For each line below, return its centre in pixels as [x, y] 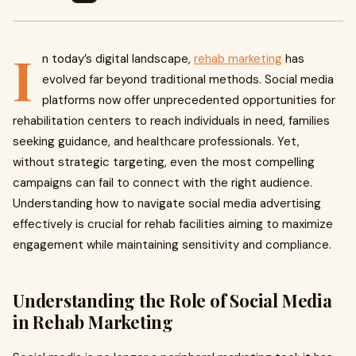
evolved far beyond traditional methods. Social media [188, 79]
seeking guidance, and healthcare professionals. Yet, [156, 141]
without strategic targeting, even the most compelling [164, 162]
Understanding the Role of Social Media [172, 300]
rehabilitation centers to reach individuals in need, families [171, 121]
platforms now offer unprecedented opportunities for [189, 100]
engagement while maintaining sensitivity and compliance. [172, 245]
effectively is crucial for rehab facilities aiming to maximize [173, 224]
